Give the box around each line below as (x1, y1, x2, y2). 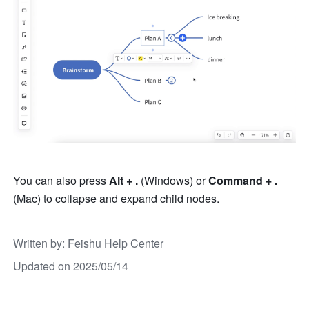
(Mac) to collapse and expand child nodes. (13, 190, 220, 207)
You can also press (13, 172, 110, 189)
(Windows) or (141, 172, 209, 189)
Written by (13, 235, 63, 252)
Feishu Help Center (68, 235, 164, 252)
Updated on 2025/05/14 (13, 258, 129, 275)
